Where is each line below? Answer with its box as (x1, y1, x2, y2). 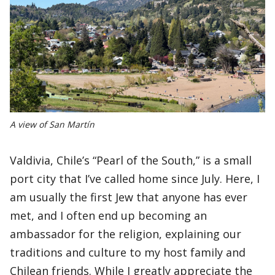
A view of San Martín (10, 118, 95, 130)
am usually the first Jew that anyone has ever (10, 190, 247, 204)
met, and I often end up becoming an (10, 208, 207, 223)
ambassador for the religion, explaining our (10, 227, 241, 241)
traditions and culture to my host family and (10, 245, 246, 260)
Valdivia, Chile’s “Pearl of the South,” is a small (10, 153, 252, 168)
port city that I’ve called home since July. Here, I (10, 171, 260, 186)
